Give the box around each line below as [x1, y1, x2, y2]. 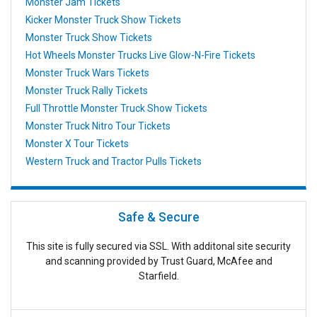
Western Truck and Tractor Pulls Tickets [25, 155, 202, 167]
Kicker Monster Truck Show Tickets [25, 13, 181, 25]
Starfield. [138, 270, 179, 282]
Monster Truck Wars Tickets [25, 67, 149, 79]
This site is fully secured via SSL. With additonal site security [26, 241, 291, 253]
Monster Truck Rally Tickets [25, 84, 148, 96]
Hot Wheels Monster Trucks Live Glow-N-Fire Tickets [25, 49, 255, 61]
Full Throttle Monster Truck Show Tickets [25, 102, 207, 114]
